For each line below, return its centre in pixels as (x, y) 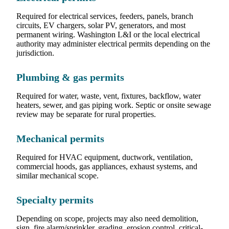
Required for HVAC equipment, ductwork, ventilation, (105, 157)
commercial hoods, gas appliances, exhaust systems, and (107, 167)
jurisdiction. (35, 53)
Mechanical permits (60, 139)
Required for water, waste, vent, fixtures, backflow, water (109, 96)
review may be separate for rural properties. (86, 114)
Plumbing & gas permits (70, 78)
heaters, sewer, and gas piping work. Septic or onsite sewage (114, 105)
